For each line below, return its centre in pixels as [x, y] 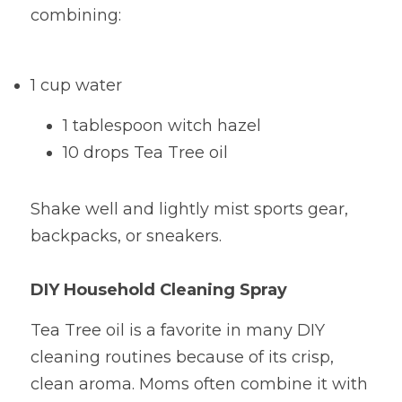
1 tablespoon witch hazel [162, 126]
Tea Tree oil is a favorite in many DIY [178, 330]
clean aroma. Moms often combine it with [199, 384]
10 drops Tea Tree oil [145, 153]
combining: [76, 15]
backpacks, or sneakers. [126, 236]
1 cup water [76, 85]
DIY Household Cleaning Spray [159, 290]
